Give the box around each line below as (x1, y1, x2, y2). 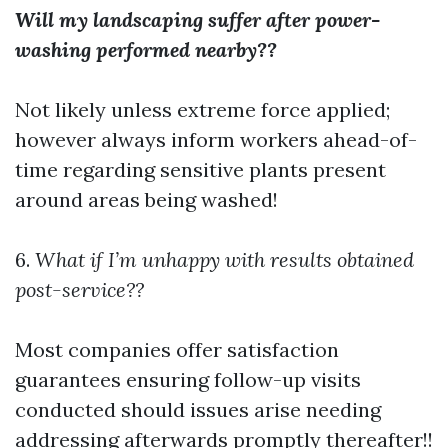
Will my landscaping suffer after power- (15, 7, 380, 32)
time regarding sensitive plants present (15, 157, 386, 182)
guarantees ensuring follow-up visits (15, 367, 361, 392)
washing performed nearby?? (15, 37, 277, 62)
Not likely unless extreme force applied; (15, 97, 390, 122)
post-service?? (15, 277, 144, 302)
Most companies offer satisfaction (15, 337, 339, 362)
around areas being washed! (15, 187, 278, 212)
